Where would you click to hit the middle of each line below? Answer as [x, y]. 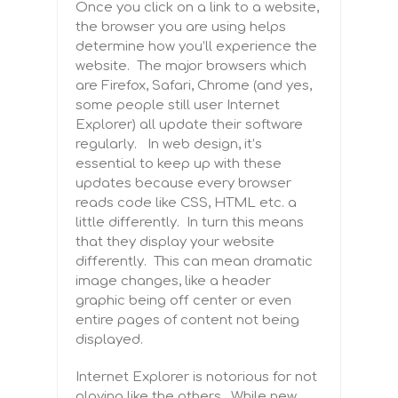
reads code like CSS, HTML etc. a [186, 203]
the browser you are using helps [181, 28]
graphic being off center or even [183, 301]
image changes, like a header [173, 282]
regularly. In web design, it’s [169, 145]
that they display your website [175, 243]
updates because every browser [183, 184]
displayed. [109, 340]
